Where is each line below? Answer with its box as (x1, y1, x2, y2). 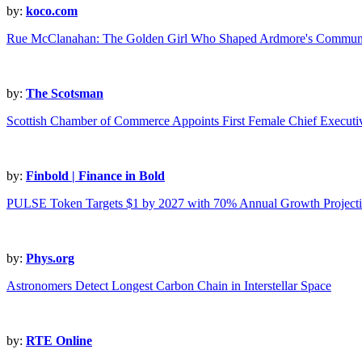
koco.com (26, 4, 78, 19)
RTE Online (26, 334, 92, 348)
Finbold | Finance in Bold (26, 169, 165, 183)
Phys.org (26, 251, 74, 266)
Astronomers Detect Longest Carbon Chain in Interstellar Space (6, 279, 331, 293)
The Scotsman (26, 86, 103, 101)
